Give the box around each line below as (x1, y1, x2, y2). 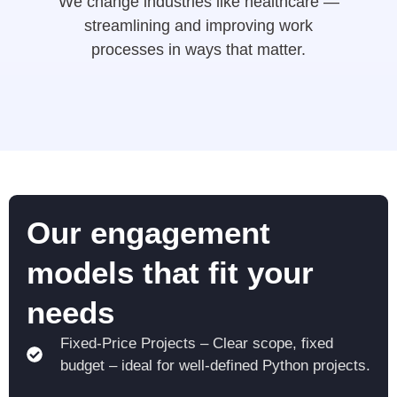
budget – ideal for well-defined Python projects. (59, 356, 370, 374)
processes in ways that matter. (91, 40, 306, 58)
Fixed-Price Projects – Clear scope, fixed (59, 334, 333, 352)
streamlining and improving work (84, 16, 313, 35)
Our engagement (27, 214, 270, 250)
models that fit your (27, 254, 314, 290)
